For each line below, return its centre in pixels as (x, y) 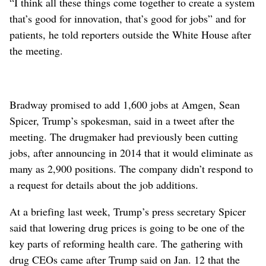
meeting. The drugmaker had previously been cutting (124, 136)
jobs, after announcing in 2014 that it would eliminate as (131, 152)
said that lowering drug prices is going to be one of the (127, 227)
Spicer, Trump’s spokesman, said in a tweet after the (122, 120)
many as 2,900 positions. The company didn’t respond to (131, 168)
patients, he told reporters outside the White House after (130, 34)
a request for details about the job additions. (104, 184)
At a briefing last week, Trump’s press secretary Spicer (128, 211)
